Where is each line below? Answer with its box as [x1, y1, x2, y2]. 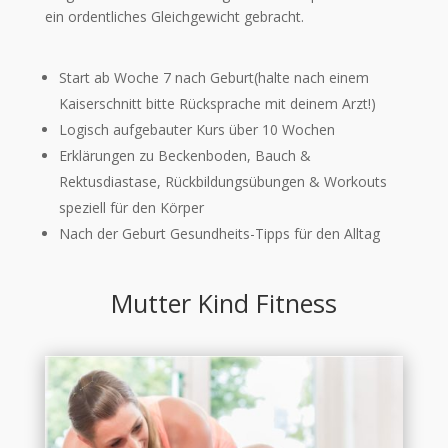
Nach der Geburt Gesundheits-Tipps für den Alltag [58, 223, 380, 243]
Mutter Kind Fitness [110, 285, 337, 320]
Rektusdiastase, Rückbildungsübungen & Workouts [58, 171, 387, 191]
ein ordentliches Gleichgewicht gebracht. [44, 6, 304, 26]
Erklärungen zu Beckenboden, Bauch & [58, 145, 311, 165]
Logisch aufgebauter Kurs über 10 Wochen [58, 119, 335, 139]
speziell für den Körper [58, 197, 204, 217]
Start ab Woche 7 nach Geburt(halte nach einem [58, 67, 369, 87]
